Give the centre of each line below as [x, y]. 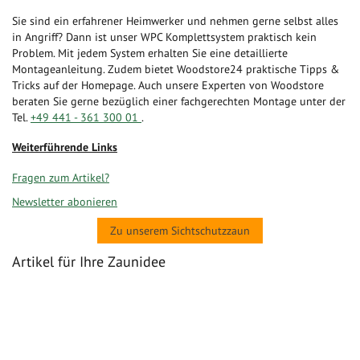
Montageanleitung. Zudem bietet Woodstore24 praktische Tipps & [176, 69]
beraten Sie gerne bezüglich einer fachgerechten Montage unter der [179, 101]
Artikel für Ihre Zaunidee [89, 261]
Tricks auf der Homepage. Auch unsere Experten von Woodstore [168, 85]
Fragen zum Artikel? [61, 177]
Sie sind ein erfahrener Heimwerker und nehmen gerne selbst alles [175, 20]
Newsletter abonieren [65, 201]
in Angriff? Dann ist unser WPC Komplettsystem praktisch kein [164, 37]
